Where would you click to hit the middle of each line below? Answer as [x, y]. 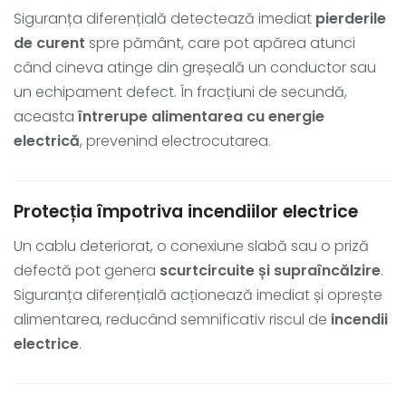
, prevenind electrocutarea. [175, 140]
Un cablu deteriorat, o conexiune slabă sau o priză [191, 246]
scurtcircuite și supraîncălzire [270, 270]
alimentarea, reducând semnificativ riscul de [172, 319]
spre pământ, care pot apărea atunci [220, 43]
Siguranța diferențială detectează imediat [164, 18]
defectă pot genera [87, 270]
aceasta [46, 116]
